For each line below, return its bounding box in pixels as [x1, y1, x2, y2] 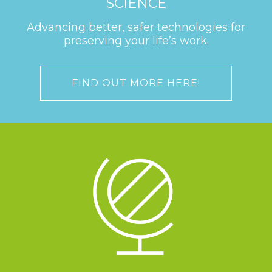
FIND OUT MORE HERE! [72, 76, 200, 89]
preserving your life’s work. [63, 33, 209, 47]
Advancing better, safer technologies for [27, 20, 245, 34]
